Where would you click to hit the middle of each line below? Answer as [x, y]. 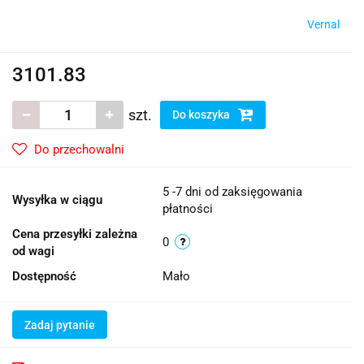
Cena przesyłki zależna [75, 234]
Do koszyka [202, 114]
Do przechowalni [79, 149]
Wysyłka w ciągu [57, 199]
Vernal [323, 24]
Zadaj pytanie [60, 325]
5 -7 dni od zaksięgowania [232, 191]
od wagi [33, 251]
